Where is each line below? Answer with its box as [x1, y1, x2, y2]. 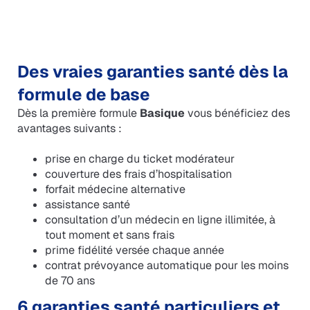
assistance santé [44, 197, 130, 212]
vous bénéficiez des [184, 106, 290, 121]
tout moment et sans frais [44, 228, 174, 243]
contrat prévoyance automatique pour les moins [44, 258, 289, 273]
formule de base [17, 84, 150, 106]
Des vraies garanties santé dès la [17, 61, 288, 83]
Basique [139, 106, 185, 121]
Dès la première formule [17, 106, 140, 121]
